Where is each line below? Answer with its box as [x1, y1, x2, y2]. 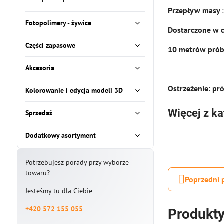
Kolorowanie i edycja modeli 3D [25, 86, 123, 95]
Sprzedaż [25, 108, 52, 117]
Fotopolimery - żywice [25, 18, 91, 27]
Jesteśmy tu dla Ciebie [25, 186, 92, 195]
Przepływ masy [168, 5, 222, 16]
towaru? [25, 168, 50, 177]
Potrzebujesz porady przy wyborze [25, 158, 129, 167]
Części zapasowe [25, 41, 75, 50]
